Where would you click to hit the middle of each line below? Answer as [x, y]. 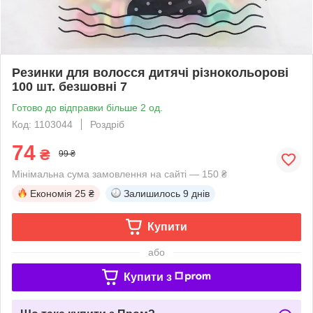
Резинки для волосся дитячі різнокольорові [150, 72]
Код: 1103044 [42, 124]
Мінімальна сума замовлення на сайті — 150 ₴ [119, 174]
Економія [51, 193]
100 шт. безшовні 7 [70, 86]
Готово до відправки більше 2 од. [87, 107]
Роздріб [107, 124]
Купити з [147, 277]
